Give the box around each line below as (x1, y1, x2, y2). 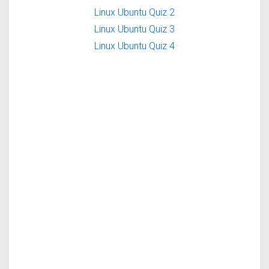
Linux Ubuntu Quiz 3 (94, 23, 175, 35)
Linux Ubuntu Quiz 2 (94, 7, 175, 19)
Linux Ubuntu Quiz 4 (94, 40, 175, 52)
